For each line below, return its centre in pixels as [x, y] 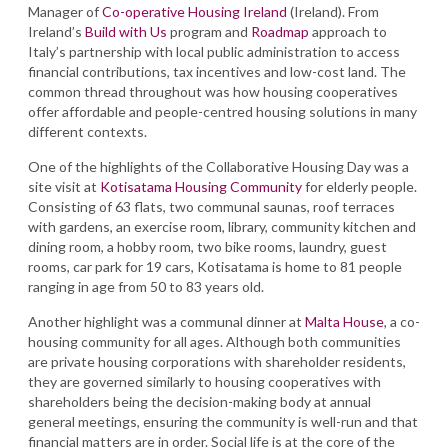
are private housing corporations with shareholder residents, [217, 361]
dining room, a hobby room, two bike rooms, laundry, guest [207, 246]
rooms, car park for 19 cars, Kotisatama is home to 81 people [215, 266]
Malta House [344, 321]
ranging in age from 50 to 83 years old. [146, 286]
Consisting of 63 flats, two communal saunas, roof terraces [211, 206]
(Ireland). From [334, 11]
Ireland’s [56, 31]
